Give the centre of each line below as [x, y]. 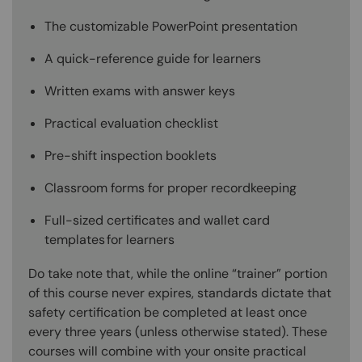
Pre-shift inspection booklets [130, 156]
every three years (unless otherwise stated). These [178, 332]
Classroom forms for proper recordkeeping [170, 188]
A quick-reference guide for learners [153, 59]
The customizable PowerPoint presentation [171, 27]
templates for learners [109, 240]
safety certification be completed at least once [168, 313]
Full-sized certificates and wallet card [157, 221]
